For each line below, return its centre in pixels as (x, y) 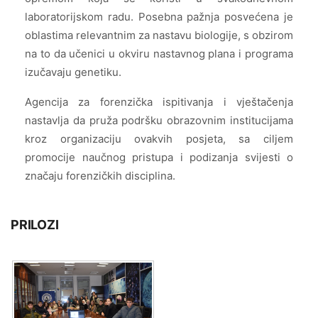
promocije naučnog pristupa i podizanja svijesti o (159, 157)
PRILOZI (35, 225)
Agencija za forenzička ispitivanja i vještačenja (159, 102)
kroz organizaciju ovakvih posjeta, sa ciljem (159, 139)
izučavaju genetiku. (73, 72)
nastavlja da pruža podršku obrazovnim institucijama (159, 120)
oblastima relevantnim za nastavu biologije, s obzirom (159, 35)
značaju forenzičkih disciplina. (100, 176)
